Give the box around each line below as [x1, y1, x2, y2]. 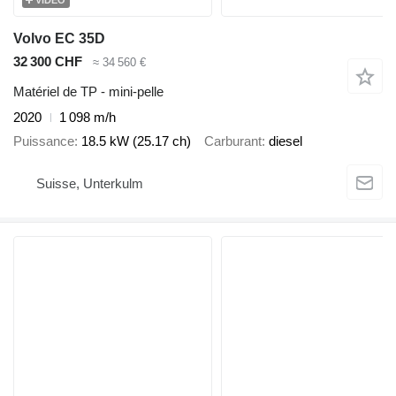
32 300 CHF [13, 53, 82, 69]
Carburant [204, 133, 262, 148]
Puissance [13, 133, 74, 148]
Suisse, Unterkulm [36, 175, 143, 191]
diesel [269, 133, 302, 148]
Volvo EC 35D [13, 30, 105, 46]
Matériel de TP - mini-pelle [13, 84, 164, 100]
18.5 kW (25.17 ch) [81, 133, 191, 148]
